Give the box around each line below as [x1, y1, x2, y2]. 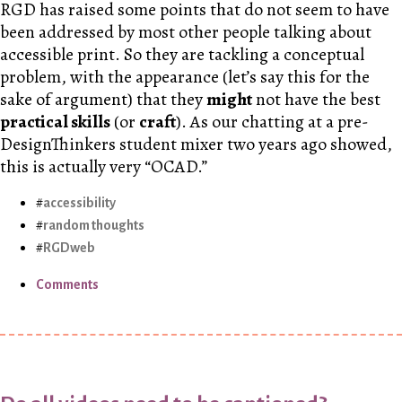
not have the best [252, 86, 380, 111]
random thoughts [43, 217, 144, 232]
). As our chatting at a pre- [176, 109, 369, 134]
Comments [36, 276, 99, 292]
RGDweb [43, 240, 95, 255]
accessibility [43, 195, 116, 210]
